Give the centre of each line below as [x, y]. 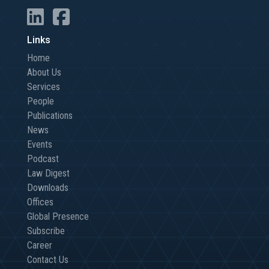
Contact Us [48, 260]
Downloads [48, 188]
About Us [44, 73]
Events [40, 145]
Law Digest [48, 174]
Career [40, 246]
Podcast [43, 159]
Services [44, 87]
